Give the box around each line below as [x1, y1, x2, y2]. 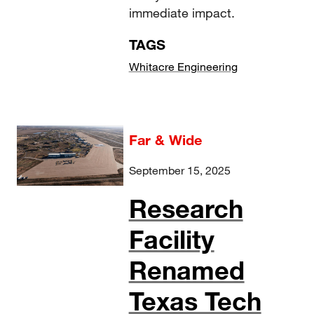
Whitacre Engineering [128, 60, 238, 74]
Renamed [128, 254, 245, 286]
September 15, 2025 [128, 163, 231, 177]
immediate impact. [128, 5, 235, 21]
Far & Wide [128, 131, 202, 149]
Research [128, 193, 243, 224]
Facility [128, 224, 214, 255]
